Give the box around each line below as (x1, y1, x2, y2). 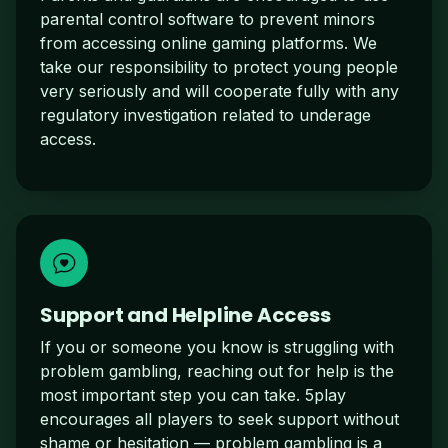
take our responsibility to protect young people (40, 56, 398, 77)
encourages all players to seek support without (40, 408, 399, 429)
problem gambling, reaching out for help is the (40, 360, 394, 381)
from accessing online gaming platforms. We (40, 32, 377, 53)
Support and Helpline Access (40, 300, 331, 329)
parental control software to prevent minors (40, 8, 375, 29)
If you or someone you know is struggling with (40, 336, 394, 357)
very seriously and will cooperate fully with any (40, 80, 399, 101)
